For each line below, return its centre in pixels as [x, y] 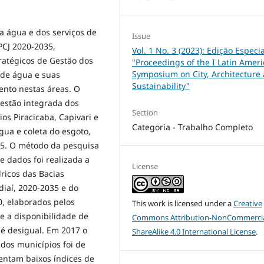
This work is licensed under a [183, 203]
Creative [248, 203]
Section [145, 112]
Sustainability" [161, 85]
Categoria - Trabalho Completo [193, 127]
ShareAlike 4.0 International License [194, 231]
